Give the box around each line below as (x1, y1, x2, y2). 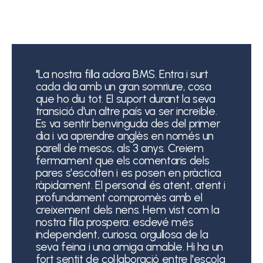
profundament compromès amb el (35, 190, 203, 204)
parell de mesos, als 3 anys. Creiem (35, 141, 204, 155)
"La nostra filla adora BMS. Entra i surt (35, 67, 208, 81)
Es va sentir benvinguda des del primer (35, 116, 220, 130)
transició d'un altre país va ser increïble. (35, 104, 217, 118)
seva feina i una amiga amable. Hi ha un (35, 240, 223, 254)
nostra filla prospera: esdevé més (35, 215, 194, 229)
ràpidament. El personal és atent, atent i (35, 178, 226, 192)
